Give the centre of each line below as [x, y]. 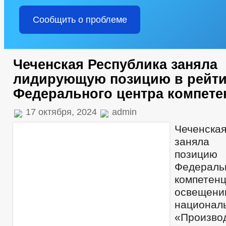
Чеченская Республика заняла [115, 65]
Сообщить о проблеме [80, 20]
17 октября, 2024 [61, 112]
